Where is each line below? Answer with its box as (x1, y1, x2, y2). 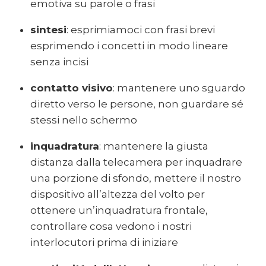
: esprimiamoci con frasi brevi (66, 24, 215, 36)
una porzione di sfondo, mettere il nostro (30, 172, 241, 185)
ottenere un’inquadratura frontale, (30, 204, 208, 217)
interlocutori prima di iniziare (30, 236, 178, 249)
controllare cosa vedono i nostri (30, 220, 192, 233)
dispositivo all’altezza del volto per (30, 188, 205, 201)
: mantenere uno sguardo (112, 82, 245, 94)
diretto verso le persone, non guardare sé (30, 98, 243, 110)
